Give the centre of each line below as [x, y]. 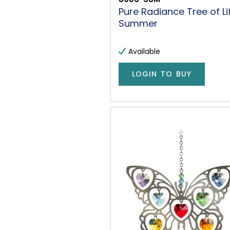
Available [144, 51]
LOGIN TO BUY [162, 74]
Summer [138, 23]
